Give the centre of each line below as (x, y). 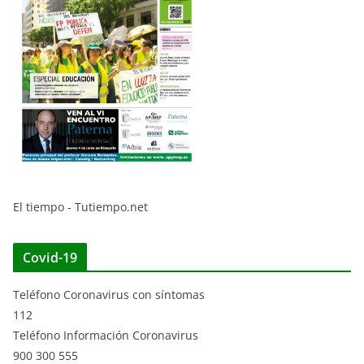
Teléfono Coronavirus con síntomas (109, 295)
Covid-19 (50, 258)
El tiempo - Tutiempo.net (80, 207)
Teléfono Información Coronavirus (106, 336)
